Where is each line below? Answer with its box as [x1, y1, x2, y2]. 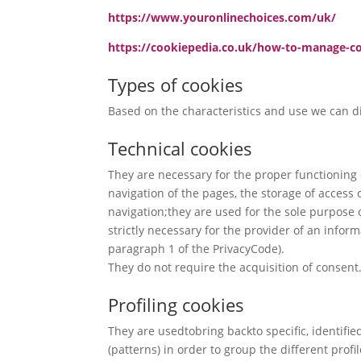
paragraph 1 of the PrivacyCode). [108, 241, 285, 257]
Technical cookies [108, 136, 253, 161]
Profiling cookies [108, 293, 245, 317]
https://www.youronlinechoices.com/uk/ [108, 10, 337, 26]
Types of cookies [108, 73, 244, 98]
